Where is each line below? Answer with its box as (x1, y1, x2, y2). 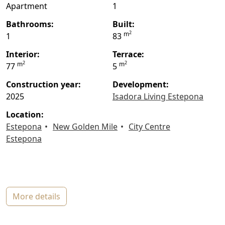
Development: (119, 79, 169, 90)
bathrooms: (12, 19, 54, 30)
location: (11, 109, 44, 121)
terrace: (117, 49, 144, 60)
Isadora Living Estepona (115, 91, 203, 102)
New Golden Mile (53, 121, 118, 133)
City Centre (129, 121, 170, 133)
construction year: (11, 79, 81, 90)
